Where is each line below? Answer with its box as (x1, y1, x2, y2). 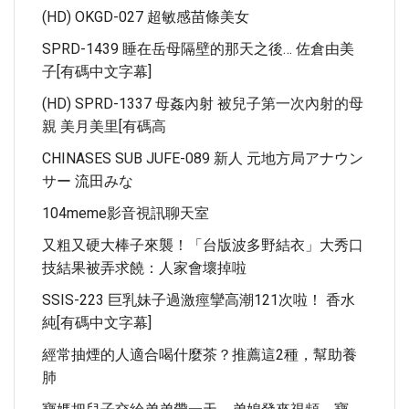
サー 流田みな (42, 173, 133, 190)
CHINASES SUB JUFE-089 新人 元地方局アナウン (42, 150, 363, 167)
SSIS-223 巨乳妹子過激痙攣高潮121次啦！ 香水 (42, 291, 355, 309)
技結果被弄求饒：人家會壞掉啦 (42, 259, 246, 277)
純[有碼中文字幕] (42, 314, 152, 331)
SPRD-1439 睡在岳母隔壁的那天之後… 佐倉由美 (42, 40, 354, 58)
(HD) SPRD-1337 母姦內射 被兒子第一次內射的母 (42, 95, 363, 112)
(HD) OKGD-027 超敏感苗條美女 (42, 8, 249, 26)
